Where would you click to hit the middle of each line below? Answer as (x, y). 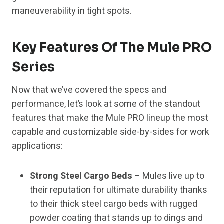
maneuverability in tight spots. (72, 11)
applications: (37, 146)
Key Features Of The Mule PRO (112, 48)
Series (33, 67)
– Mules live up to (168, 176)
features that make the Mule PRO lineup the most (110, 118)
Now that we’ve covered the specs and (89, 90)
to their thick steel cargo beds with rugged (114, 204)
